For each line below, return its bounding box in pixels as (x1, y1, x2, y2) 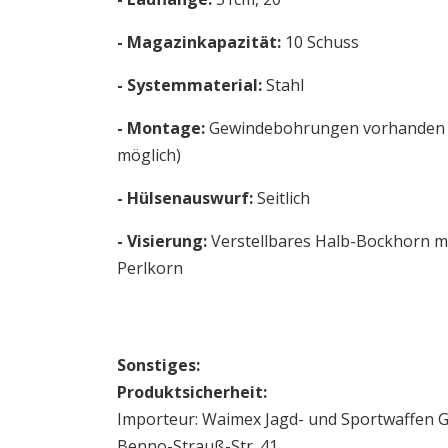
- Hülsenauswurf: (117, 186, 257, 209)
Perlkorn (117, 256, 183, 279)
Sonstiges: (117, 353, 200, 376)
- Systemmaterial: (117, 73, 262, 96)
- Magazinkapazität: (117, 30, 281, 53)
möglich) (117, 143, 181, 166)
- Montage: (117, 116, 209, 139)
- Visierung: (117, 229, 207, 252)
